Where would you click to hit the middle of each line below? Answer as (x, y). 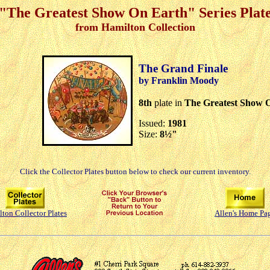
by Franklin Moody (178, 80)
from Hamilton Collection (135, 27)
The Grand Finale (183, 68)
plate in (168, 102)
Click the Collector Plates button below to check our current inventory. (135, 171)
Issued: (153, 123)
